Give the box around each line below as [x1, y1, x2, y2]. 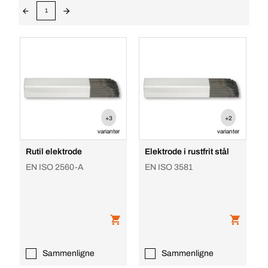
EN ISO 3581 [145, 163, 193, 172]
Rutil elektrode [25, 147, 82, 156]
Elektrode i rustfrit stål [145, 147, 230, 156]
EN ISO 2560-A [25, 163, 84, 172]
